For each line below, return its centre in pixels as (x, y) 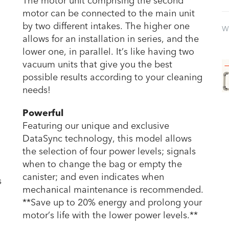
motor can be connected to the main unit (109, 13)
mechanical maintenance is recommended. (113, 190)
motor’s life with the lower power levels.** (110, 215)
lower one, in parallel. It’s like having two (108, 52)
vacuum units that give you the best (97, 64)
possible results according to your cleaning (112, 77)
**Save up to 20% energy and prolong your (112, 202)
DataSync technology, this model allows (107, 139)
